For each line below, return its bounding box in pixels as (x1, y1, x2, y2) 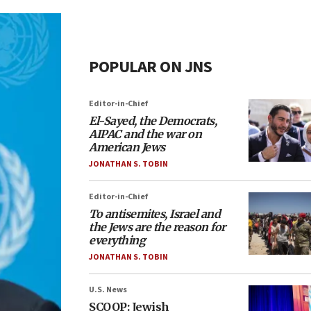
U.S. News (89, 284, 127, 296)
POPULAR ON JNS (89, 55, 212, 79)
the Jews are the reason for (89, 220, 226, 234)
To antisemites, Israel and (89, 207, 220, 221)
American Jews (89, 140, 165, 154)
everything (89, 233, 145, 247)
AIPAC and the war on (89, 127, 201, 141)
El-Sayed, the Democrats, (89, 114, 217, 128)
